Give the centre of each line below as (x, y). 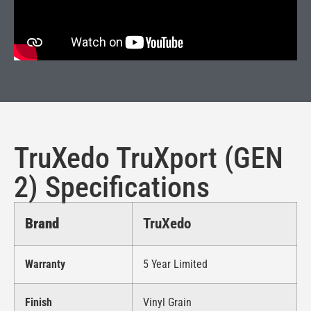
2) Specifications (112, 187)
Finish (39, 302)
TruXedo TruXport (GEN (149, 158)
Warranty (45, 264)
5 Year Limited (175, 264)
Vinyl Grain (167, 302)
